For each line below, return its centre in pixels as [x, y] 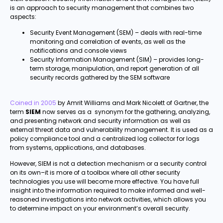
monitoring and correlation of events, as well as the [108, 42]
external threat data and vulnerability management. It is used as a [111, 129]
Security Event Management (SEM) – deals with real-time [116, 33]
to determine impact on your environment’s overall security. [100, 209]
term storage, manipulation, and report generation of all [114, 69]
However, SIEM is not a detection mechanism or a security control [108, 164]
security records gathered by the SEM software [100, 78]
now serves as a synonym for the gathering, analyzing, [125, 111]
